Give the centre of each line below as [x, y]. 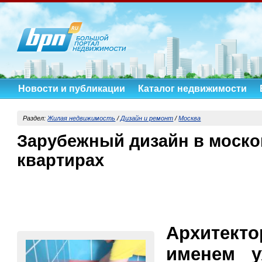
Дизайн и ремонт [147, 118]
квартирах [61, 160]
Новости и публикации [71, 89]
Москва [190, 118]
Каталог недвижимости [192, 89]
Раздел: [35, 118]
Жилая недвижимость [82, 118]
